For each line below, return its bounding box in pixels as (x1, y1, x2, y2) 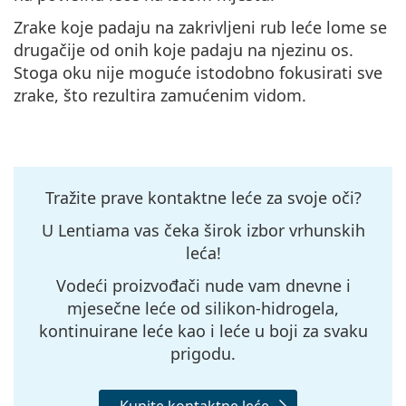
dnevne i (285, 274, 351, 296)
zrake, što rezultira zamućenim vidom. (14, 83, 306, 106)
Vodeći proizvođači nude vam (55, 274, 285, 296)
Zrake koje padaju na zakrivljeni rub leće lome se (14, 15, 387, 38)
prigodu (170, 342, 231, 364)
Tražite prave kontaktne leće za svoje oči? (44, 186, 362, 208)
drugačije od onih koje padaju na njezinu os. (14, 38, 353, 61)
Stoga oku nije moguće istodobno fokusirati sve (14, 61, 382, 83)
